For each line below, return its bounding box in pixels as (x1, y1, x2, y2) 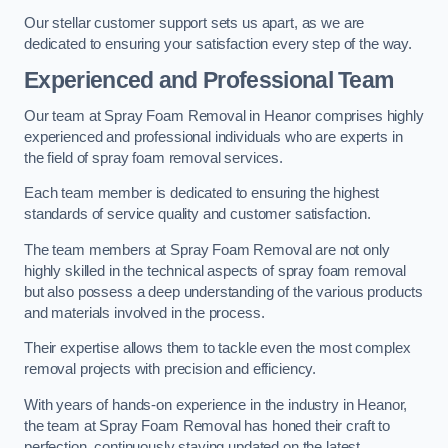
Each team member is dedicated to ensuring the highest (24, 185, 380, 202)
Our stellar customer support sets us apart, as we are (24, 14, 365, 31)
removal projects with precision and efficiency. (24, 361, 317, 378)
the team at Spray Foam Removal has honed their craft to (24, 417, 391, 434)
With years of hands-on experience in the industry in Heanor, (24, 396, 408, 413)
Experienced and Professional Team (24, 67, 394, 94)
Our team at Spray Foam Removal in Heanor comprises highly (24, 107, 424, 124)
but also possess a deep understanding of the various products (24, 283, 424, 300)
